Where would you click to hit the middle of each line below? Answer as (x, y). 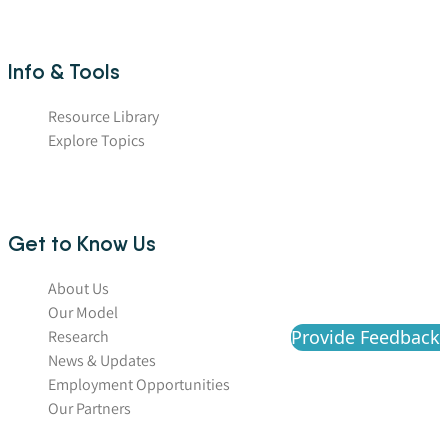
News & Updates (102, 361)
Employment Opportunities (139, 385)
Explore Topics (96, 141)
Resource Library (103, 117)
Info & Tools (64, 72)
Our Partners (89, 409)
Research (78, 337)
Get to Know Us (82, 244)
